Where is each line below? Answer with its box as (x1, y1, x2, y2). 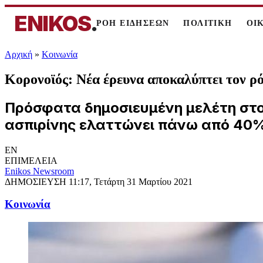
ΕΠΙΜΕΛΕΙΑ (5, 155, 58, 166)
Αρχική (5, 49, 32, 59)
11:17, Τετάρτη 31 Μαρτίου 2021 (69, 176, 193, 187)
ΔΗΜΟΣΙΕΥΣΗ (5, 176, 69, 187)
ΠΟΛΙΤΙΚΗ (183, 19, 232, 28)
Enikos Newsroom (5, 166, 74, 176)
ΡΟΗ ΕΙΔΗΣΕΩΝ (96, 19, 170, 28)
